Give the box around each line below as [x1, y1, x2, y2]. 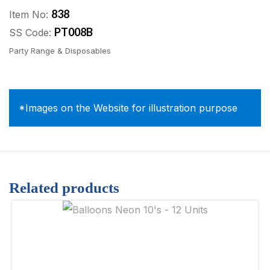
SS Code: [9, 27, 54, 39]
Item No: [9, 8, 51, 20]
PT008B [54, 25, 93, 39]
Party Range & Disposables [9, 46, 111, 55]
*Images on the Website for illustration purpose [19, 102, 237, 114]
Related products [9, 180, 119, 196]
